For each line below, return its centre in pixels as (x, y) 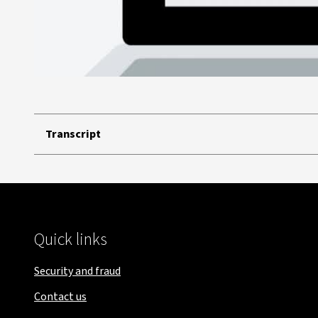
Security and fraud (77, 271)
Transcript (73, 134)
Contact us (60, 297)
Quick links (71, 240)
